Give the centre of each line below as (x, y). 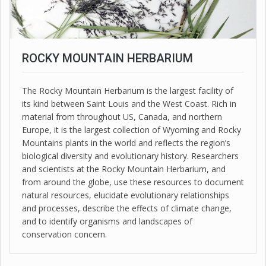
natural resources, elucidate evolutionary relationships (126, 195)
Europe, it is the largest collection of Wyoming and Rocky (132, 129)
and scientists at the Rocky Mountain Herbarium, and (124, 169)
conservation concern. (64, 234)
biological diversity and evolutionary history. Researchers (130, 156)
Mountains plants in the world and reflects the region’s (126, 142)
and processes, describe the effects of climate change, (127, 208)
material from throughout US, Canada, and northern (122, 116)
